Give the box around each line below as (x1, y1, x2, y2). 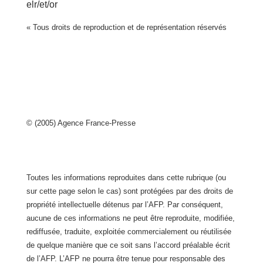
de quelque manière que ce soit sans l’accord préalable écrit (26, 241, 230, 249)
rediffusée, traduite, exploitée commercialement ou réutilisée (26, 227, 231, 236)
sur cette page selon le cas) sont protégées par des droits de (26, 187, 233, 195)
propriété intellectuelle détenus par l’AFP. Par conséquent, (26, 200, 223, 209)
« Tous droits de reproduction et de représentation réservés (26, 23, 227, 32)
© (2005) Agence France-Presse (26, 119, 136, 127)
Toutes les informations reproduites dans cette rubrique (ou (26, 173, 226, 182)
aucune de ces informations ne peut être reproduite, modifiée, (26, 214, 235, 222)
